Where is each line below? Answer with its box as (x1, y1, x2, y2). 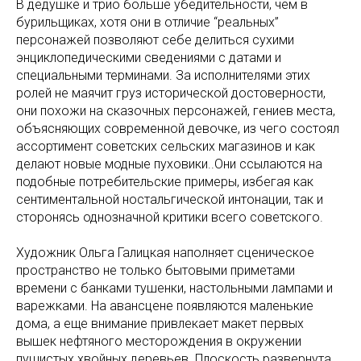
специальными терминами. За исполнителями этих (16, 68, 310, 83)
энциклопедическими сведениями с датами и (16, 50, 281, 65)
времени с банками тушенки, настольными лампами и (16, 280, 333, 296)
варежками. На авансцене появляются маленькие (16, 298, 313, 313)
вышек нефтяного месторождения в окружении (16, 334, 301, 349)
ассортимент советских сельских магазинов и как (16, 139, 315, 154)
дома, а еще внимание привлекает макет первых (16, 316, 304, 331)
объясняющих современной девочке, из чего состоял (16, 121, 339, 136)
